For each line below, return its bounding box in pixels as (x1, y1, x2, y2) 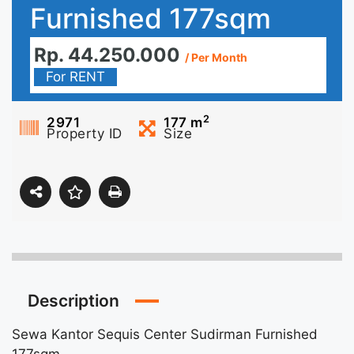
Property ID (47, 126, 122, 142)
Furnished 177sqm (30, 2, 271, 36)
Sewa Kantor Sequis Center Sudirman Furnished (12, 326, 318, 343)
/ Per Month (185, 51, 247, 65)
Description (28, 291, 119, 311)
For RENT (46, 69, 105, 85)
